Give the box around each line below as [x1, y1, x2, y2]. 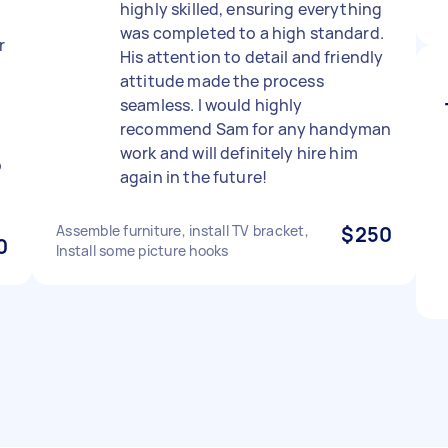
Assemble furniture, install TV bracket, [56, 221, 309, 240]
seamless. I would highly [120, 94, 303, 116]
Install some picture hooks [56, 241, 229, 260]
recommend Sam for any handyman [120, 118, 392, 140]
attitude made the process [120, 70, 324, 92]
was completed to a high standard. [120, 22, 384, 44]
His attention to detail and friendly [120, 46, 384, 68]
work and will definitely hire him [120, 142, 358, 164]
